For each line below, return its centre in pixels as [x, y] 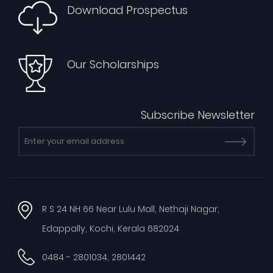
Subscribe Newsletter [198, 115]
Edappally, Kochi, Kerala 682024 [111, 228]
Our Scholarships [113, 64]
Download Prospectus [127, 10]
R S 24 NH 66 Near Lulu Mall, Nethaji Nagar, [131, 209]
